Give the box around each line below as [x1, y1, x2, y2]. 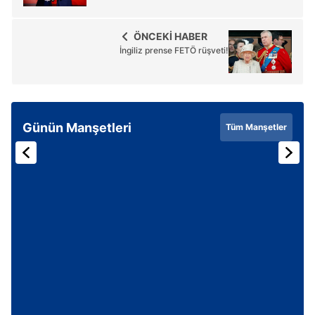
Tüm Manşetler [226, 122, 287, 133]
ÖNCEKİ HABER [134, 30, 207, 43]
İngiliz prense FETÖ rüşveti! [120, 45, 229, 56]
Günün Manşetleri [22, 120, 131, 135]
